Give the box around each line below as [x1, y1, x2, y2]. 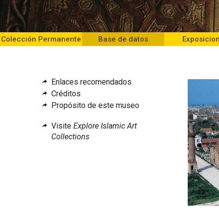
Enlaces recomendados [51, 77, 132, 87]
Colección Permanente [1, 35, 81, 44]
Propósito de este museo [51, 101, 140, 110]
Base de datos [98, 35, 148, 44]
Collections [51, 132, 90, 142]
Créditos [51, 89, 81, 99]
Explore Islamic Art [73, 121, 137, 131]
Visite [51, 121, 74, 131]
